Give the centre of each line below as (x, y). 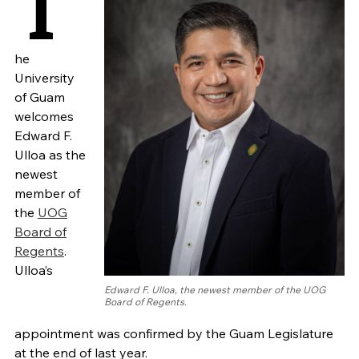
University (44, 78)
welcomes (44, 117)
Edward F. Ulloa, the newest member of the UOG (215, 290)
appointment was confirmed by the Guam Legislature (173, 334)
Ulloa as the (50, 155)
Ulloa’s (33, 270)
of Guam (39, 97)
